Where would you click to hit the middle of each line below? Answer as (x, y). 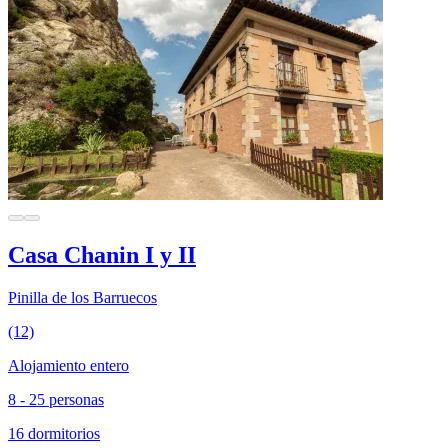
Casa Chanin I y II (102, 254)
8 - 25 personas (56, 399)
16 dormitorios (54, 433)
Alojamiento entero (68, 365)
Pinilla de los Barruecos (82, 297)
